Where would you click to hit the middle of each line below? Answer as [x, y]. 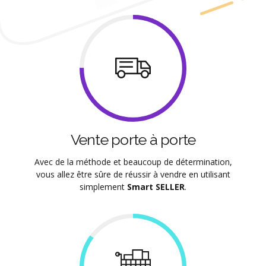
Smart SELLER [156, 186]
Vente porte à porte [133, 139]
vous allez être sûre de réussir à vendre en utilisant [133, 174]
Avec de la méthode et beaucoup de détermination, [133, 161]
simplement [103, 186]
